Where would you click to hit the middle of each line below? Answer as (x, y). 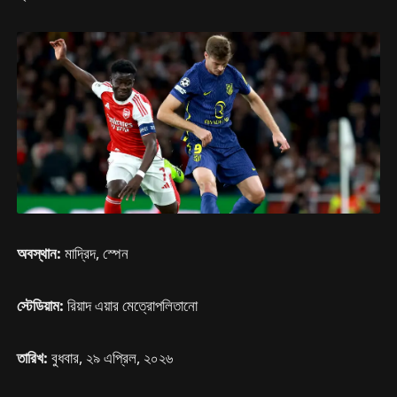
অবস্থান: (39, 253)
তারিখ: (35, 357)
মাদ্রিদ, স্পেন (95, 253)
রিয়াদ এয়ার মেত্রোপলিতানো (131, 305)
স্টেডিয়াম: (41, 305)
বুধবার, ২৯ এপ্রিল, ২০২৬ (113, 357)
